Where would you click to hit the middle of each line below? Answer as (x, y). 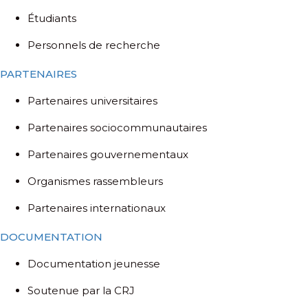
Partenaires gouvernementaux (108, 155)
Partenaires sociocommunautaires (117, 128)
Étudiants (52, 19)
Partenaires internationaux (97, 208)
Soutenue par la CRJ (81, 291)
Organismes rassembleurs (95, 181)
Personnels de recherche (94, 45)
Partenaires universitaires (92, 101)
